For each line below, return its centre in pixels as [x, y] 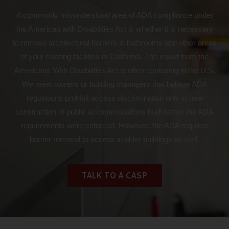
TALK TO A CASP [114, 175]
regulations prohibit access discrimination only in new [114, 98]
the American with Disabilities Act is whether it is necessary [114, 29]
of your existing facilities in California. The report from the [114, 56]
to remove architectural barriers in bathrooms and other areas [114, 43]
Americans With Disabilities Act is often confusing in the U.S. [114, 70]
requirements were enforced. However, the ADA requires [114, 125]
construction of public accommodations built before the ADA [114, 112]
